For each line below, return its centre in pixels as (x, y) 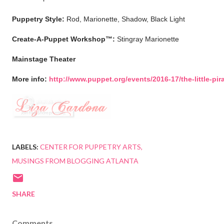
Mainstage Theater (44, 59)
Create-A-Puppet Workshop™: (63, 39)
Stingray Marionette (147, 39)
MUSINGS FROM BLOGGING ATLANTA (75, 161)
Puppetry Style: (38, 19)
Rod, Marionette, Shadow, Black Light (125, 19)
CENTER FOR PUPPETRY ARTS (90, 147)
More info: (30, 79)
